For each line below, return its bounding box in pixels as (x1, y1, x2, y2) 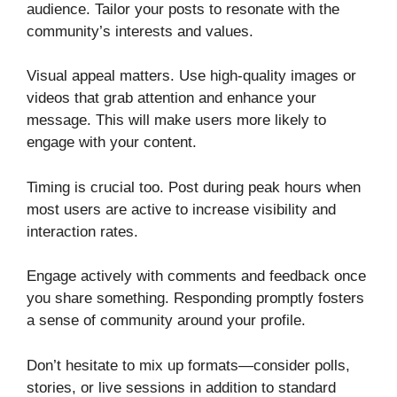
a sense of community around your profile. (27, 312, 306, 330)
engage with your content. (27, 134, 197, 152)
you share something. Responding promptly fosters (27, 290, 364, 307)
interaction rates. (27, 222, 138, 240)
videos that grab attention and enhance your (27, 90, 316, 107)
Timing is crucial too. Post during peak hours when (27, 178, 361, 196)
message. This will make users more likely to (27, 112, 326, 129)
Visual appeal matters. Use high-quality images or (27, 67, 356, 85)
